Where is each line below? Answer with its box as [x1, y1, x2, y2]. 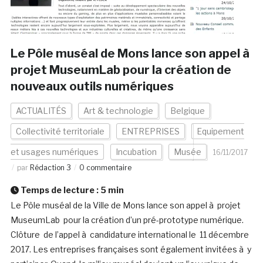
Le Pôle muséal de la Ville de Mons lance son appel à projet [10, 200, 241, 211]
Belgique [170, 106, 205, 116]
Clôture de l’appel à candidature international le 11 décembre [10, 230, 249, 240]
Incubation [115, 147, 157, 157]
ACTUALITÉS [15, 106, 66, 116]
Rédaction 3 [29, 163, 71, 173]
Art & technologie [83, 106, 153, 116]
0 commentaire [79, 163, 131, 173]
